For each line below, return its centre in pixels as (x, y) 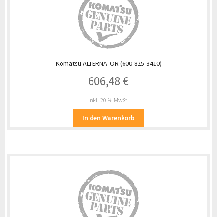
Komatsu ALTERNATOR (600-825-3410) (108, 64)
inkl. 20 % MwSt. (108, 100)
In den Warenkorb (108, 118)
